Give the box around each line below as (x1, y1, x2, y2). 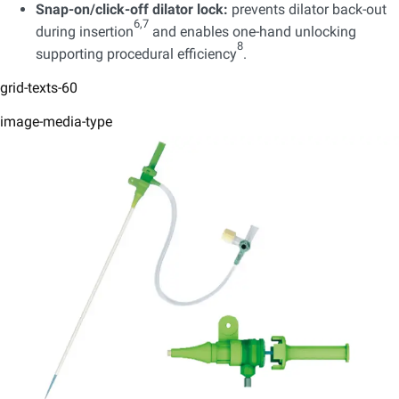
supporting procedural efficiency (36, 45, 237, 62)
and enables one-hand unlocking (149, 22, 356, 40)
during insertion (36, 22, 134, 40)
